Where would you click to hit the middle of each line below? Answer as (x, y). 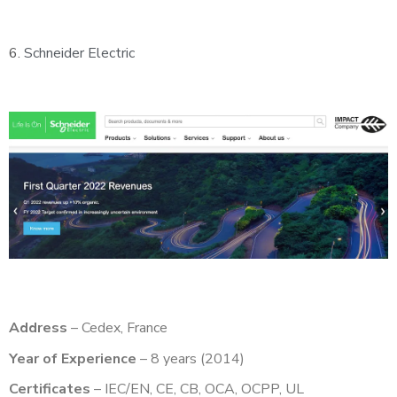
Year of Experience (73, 358)
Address (38, 328)
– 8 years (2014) (192, 358)
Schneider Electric (79, 53)
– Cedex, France (119, 328)
